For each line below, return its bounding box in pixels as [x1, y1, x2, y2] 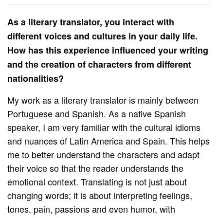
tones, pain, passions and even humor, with [7, 202, 176, 216]
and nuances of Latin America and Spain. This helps [7, 134, 210, 147]
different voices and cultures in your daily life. [7, 30, 198, 43]
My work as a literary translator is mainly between [7, 93, 199, 107]
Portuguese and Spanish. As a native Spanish [7, 107, 186, 120]
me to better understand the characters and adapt [7, 148, 200, 161]
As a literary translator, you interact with [7, 16, 175, 29]
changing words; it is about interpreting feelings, [7, 189, 193, 202]
